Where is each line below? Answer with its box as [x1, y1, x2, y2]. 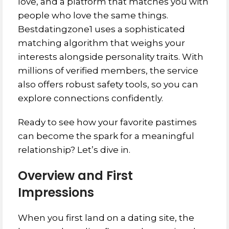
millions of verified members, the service [18, 65, 198, 76]
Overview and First [18, 167, 133, 184]
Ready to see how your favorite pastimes [18, 117, 197, 127]
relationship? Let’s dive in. [18, 145, 130, 155]
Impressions [18, 184, 94, 201]
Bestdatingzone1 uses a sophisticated [18, 24, 185, 34]
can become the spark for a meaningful [18, 131, 194, 141]
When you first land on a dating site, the [18, 213, 194, 223]
